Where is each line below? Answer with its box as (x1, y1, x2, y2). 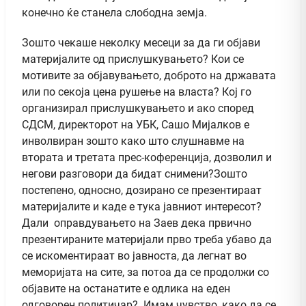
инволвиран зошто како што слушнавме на (22, 134, 245, 148)
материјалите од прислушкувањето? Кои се (22, 52, 244, 66)
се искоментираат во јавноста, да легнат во (22, 249, 247, 262)
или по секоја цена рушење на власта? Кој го (22, 85, 251, 98)
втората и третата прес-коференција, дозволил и (22, 150, 272, 164)
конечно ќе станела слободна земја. (22, 5, 207, 19)
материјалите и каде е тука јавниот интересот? (22, 199, 262, 213)
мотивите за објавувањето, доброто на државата (22, 68, 276, 82)
